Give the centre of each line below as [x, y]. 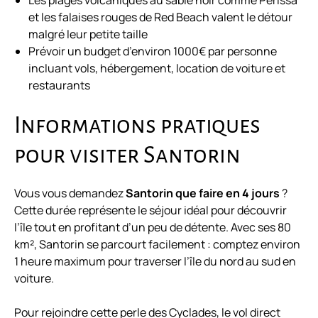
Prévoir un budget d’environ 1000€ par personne [153, 51]
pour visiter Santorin [127, 155]
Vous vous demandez [70, 193]
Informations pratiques [137, 126]
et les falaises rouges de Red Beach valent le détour [160, 17]
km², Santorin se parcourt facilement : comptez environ [157, 245]
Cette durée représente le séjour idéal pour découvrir [150, 210]
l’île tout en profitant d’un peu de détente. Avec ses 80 [153, 227]
